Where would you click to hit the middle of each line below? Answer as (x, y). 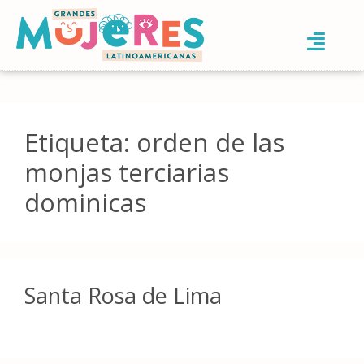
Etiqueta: (80, 142)
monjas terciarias (127, 172)
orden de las (210, 142)
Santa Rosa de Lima (123, 295)
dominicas (85, 202)
